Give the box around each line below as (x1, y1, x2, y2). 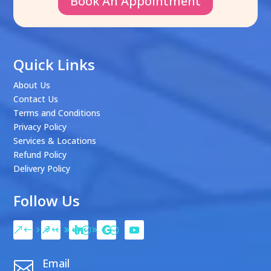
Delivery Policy (13, 162, 71, 174)
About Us (13, 79, 51, 91)
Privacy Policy (13, 120, 67, 132)
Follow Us (13, 190, 80, 211)
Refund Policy (13, 148, 67, 160)
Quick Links (13, 54, 96, 74)
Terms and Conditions (13, 106, 101, 119)
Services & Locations (13, 134, 97, 146)
